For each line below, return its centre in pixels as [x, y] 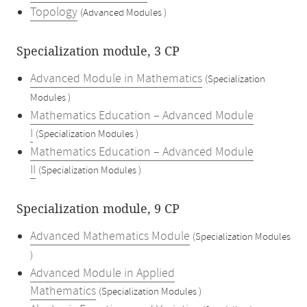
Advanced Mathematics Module [110, 236]
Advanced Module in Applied [102, 273]
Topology [54, 12]
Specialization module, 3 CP [98, 51]
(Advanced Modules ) [123, 13]
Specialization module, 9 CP [98, 209]
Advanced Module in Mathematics [116, 79]
